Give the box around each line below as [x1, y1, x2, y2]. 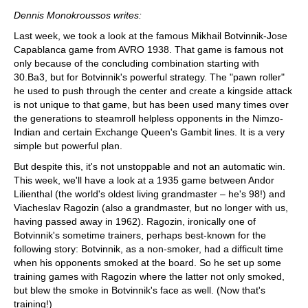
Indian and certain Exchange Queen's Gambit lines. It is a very [14, 126, 285, 137]
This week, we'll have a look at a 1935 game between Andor [14, 175, 274, 186]
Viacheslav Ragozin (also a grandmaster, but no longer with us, [14, 202, 288, 213]
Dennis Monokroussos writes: [14, 10, 142, 21]
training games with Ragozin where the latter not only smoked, [14, 271, 285, 282]
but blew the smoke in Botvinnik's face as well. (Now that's [14, 285, 265, 296]
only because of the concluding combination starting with [14, 58, 259, 69]
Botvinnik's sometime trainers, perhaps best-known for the [14, 230, 266, 241]
